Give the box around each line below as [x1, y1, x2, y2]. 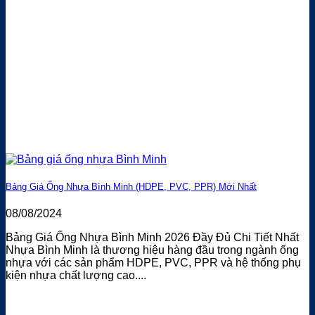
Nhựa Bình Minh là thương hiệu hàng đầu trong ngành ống [6, 244, 299, 257]
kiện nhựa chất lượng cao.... [6, 269, 146, 282]
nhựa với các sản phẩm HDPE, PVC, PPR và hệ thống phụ [6, 257, 301, 269]
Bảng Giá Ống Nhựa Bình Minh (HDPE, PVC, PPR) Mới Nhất [6, 181, 257, 192]
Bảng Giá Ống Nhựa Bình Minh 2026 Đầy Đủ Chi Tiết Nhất [6, 231, 299, 244]
